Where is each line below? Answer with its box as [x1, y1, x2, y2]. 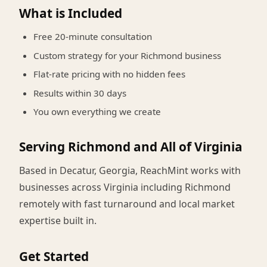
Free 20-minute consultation [33, 30, 152, 42]
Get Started [19, 248, 89, 265]
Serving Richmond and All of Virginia [19, 138, 243, 156]
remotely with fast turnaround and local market [19, 197, 235, 211]
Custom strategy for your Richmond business [33, 49, 221, 61]
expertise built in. [19, 214, 97, 228]
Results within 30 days [33, 86, 126, 99]
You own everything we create [33, 105, 161, 118]
